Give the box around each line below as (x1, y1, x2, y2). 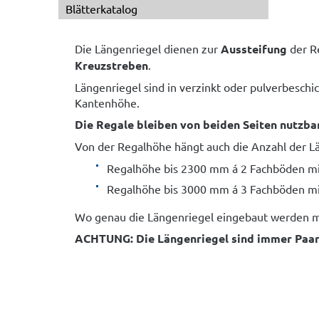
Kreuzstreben (75, 58, 148, 73)
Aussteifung (221, 41, 287, 56)
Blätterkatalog (66, 1, 137, 16)
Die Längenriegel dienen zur (75, 41, 221, 56)
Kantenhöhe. (75, 95, 140, 110)
